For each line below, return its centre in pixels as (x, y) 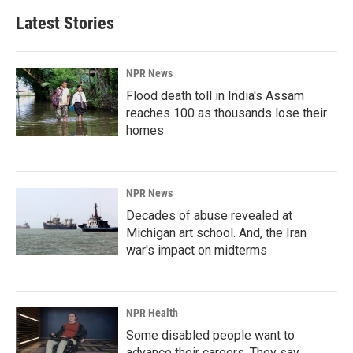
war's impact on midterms (197, 250)
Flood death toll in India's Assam (215, 96)
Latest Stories (65, 23)
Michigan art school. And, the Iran (216, 233)
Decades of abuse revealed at (209, 216)
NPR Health (152, 313)
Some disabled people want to (210, 335)
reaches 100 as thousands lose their (227, 113)
